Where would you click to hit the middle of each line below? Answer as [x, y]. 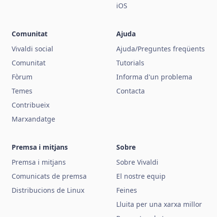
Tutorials [130, 63]
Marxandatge [33, 119]
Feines [127, 190]
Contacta [131, 91]
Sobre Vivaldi [137, 162]
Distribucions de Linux [48, 190]
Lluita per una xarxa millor [159, 204]
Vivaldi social [32, 49]
